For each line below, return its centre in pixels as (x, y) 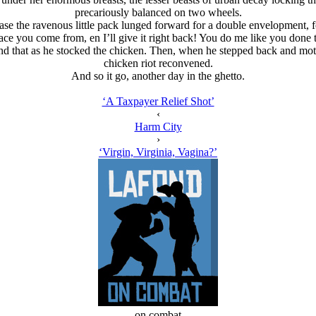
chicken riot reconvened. (158, 63)
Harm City (158, 127)
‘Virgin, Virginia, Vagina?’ (158, 152)
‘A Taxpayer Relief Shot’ (158, 101)
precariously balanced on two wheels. (158, 12)
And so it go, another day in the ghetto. (158, 76)
